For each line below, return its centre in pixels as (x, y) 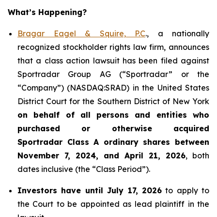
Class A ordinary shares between (136, 142)
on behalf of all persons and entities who (113, 115)
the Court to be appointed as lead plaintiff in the (113, 204)
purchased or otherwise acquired (113, 128)
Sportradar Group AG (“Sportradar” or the (113, 74)
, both (197, 155)
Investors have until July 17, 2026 (90, 190)
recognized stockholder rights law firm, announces (113, 47)
